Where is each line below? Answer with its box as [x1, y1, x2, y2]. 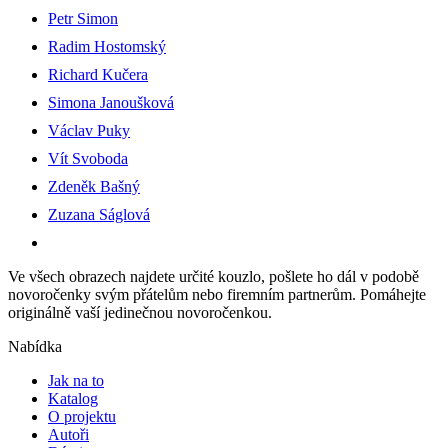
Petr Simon [48, 10, 118, 27]
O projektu [48, 408, 116, 425]
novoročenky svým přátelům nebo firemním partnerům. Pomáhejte [8, 286, 426, 303]
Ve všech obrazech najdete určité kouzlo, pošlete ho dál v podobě [8, 268, 419, 285]
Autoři [48, 426, 89, 443]
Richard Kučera [48, 66, 148, 83]
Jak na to [48, 372, 104, 389]
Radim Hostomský [48, 38, 166, 55]
